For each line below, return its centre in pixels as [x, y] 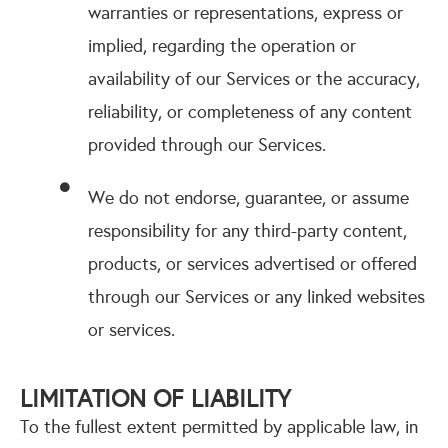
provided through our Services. [206, 145]
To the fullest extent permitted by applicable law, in [219, 427]
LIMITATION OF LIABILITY [155, 399]
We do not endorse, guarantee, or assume [248, 198]
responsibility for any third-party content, [247, 231]
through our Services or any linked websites [256, 297]
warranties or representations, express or [245, 13]
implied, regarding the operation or [221, 46]
